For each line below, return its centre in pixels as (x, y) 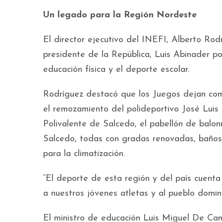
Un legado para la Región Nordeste (120, 15)
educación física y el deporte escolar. (116, 70)
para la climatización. (84, 154)
